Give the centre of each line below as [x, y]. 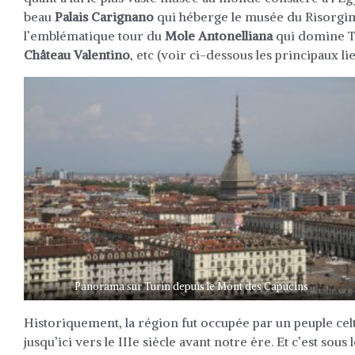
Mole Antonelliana [219, 36]
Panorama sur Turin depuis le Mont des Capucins [191, 286]
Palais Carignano [104, 17]
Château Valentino [77, 55]
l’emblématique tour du [94, 36]
